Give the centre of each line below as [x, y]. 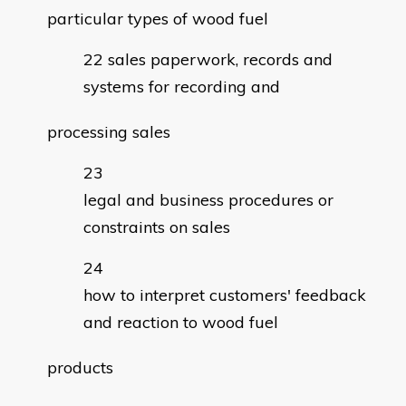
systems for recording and [182, 87]
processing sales [109, 132]
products [80, 368]
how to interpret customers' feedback [225, 295]
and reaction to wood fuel [181, 323]
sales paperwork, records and [220, 60]
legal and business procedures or [208, 200]
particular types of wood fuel [158, 19]
